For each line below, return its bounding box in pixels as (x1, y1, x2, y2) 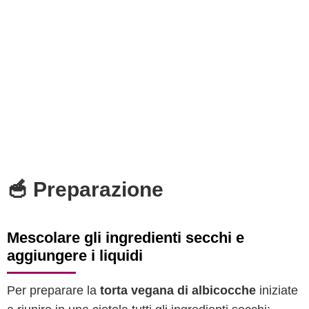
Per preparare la (7, 283, 100, 297)
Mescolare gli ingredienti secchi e (7, 229, 244, 246)
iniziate (256, 283, 298, 297)
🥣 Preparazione (7, 178, 163, 201)
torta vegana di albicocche (100, 283, 256, 297)
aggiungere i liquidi (7, 247, 143, 264)
